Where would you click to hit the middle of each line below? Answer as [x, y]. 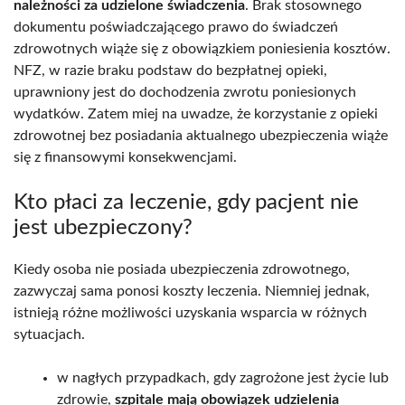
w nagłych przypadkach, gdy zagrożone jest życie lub [223, 377]
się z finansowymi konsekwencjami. [125, 157]
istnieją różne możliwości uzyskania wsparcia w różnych [190, 312]
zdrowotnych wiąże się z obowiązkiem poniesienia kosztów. [202, 48]
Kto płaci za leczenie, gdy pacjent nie [186, 202]
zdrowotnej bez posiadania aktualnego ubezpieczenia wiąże [201, 135]
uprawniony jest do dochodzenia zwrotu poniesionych [185, 92]
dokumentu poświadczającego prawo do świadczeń [176, 27]
